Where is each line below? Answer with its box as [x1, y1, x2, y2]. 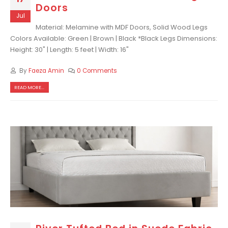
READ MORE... [14, 84, 45, 91]
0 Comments [77, 66, 118, 75]
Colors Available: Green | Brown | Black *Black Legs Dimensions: [10, 34, 217, 44]
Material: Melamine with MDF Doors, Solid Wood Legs [36, 22, 208, 33]
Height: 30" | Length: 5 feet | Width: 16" [10, 45, 129, 55]
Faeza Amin [28, 66, 64, 75]
